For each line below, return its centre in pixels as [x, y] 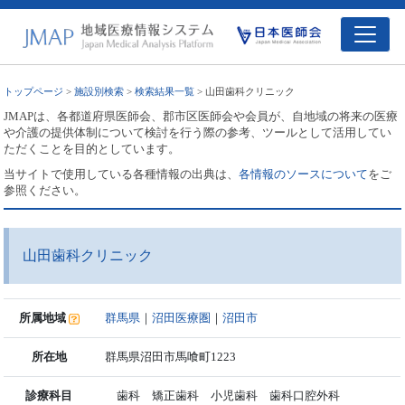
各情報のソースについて [304, 174]
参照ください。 [45, 190]
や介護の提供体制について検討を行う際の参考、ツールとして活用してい [198, 132]
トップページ [34, 91]
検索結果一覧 [165, 91]
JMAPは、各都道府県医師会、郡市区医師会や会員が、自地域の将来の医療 [201, 116]
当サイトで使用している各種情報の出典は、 [122, 174]
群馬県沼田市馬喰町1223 [171, 356]
